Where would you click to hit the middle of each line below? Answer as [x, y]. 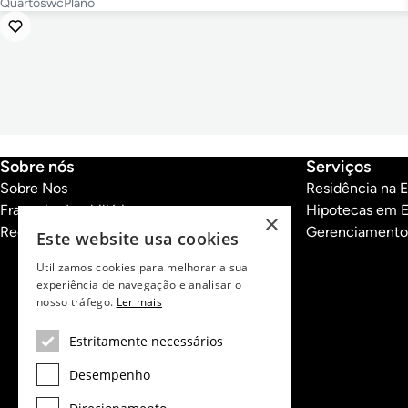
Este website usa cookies [138, 239]
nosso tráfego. [76, 302]
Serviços [338, 167]
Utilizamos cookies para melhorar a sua [143, 267]
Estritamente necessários [146, 341]
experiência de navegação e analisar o [139, 285]
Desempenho [110, 375]
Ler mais [139, 302]
